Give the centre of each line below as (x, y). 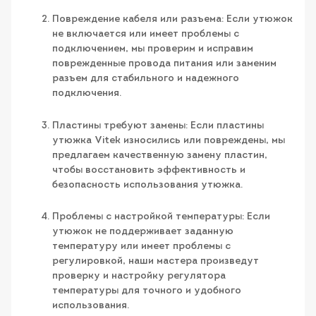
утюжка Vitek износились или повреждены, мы (169, 140)
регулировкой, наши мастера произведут (156, 262)
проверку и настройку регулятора (139, 276)
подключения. (87, 94)
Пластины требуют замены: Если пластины (158, 126)
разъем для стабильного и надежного (146, 79)
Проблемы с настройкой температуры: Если (161, 217)
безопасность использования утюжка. (147, 185)
